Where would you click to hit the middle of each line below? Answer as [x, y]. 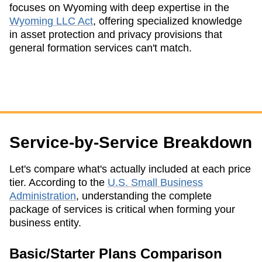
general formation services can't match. [101, 48]
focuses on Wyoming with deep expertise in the [119, 7]
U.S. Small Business [155, 182]
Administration [43, 196]
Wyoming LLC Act [51, 21]
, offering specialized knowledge [168, 21]
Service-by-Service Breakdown [131, 142]
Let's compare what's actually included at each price [130, 169]
